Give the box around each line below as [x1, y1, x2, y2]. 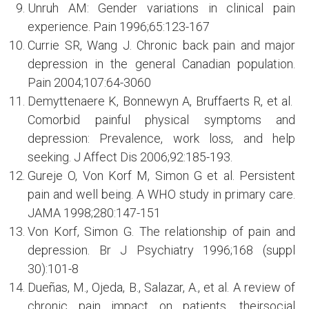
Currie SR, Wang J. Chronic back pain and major [28, 38, 295, 52]
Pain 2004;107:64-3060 [28, 75, 151, 90]
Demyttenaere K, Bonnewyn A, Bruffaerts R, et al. [28, 94, 295, 108]
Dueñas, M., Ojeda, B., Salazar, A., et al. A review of [28, 280, 295, 295]
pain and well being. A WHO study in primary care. [28, 187, 295, 201]
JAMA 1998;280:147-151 [28, 206, 161, 220]
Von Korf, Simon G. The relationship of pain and [28, 224, 295, 239]
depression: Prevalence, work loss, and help [28, 131, 295, 146]
